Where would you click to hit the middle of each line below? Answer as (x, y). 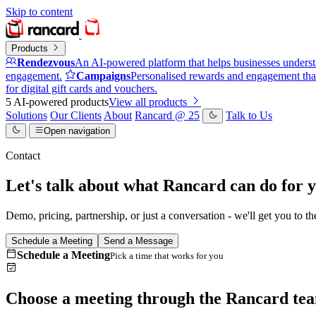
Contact (23, 156)
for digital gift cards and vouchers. (81, 89)
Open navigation (77, 131)
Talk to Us (249, 115)
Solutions (26, 115)
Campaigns (103, 76)
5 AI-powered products (57, 102)
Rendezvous (46, 62)
